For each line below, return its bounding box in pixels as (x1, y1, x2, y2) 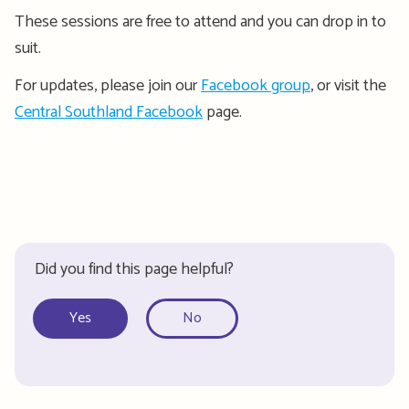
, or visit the (310, 72, 386, 100)
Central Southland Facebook (15, 99, 203, 127)
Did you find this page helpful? (35, 256, 234, 284)
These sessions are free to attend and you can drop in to (15, 8, 386, 37)
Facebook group (201, 72, 310, 100)
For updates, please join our (15, 72, 201, 100)
